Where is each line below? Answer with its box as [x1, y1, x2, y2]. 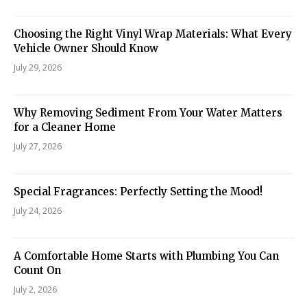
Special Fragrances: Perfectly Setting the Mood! [14, 184, 262, 198]
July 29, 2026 [14, 61, 62, 73]
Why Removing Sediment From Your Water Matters [14, 106, 282, 119]
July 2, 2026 [14, 283, 57, 295]
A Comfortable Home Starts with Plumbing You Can [14, 249, 279, 262]
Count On [14, 263, 61, 277]
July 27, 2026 [14, 140, 62, 152]
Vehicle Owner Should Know [14, 41, 158, 55]
